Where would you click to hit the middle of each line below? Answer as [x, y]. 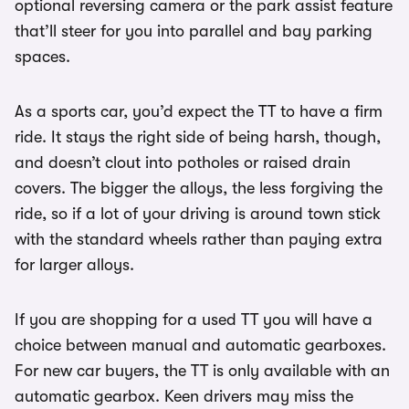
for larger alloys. [74, 265]
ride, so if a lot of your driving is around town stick [198, 214]
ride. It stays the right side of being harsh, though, [198, 137]
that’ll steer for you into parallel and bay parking [194, 31]
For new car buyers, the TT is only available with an [202, 371]
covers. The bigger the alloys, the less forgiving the [199, 189]
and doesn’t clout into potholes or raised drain [183, 163]
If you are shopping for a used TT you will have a [194, 320]
